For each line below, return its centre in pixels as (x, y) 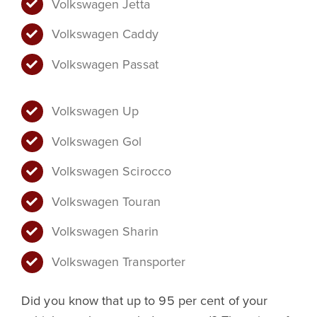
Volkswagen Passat (105, 64)
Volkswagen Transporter (119, 261)
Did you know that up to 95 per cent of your (145, 301)
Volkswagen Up (96, 111)
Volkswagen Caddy (105, 34)
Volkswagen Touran (106, 201)
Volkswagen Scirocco (112, 171)
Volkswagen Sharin (105, 231)
